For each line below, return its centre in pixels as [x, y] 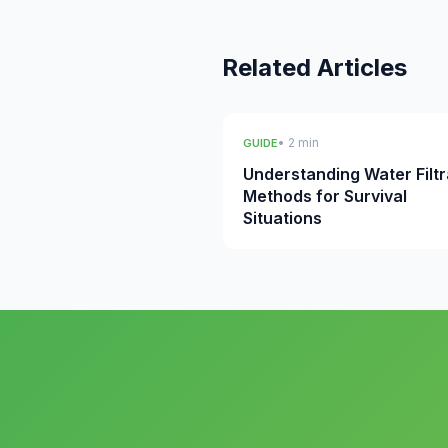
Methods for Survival [325, 196]
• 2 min [298, 142]
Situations [282, 218]
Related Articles [314, 67]
